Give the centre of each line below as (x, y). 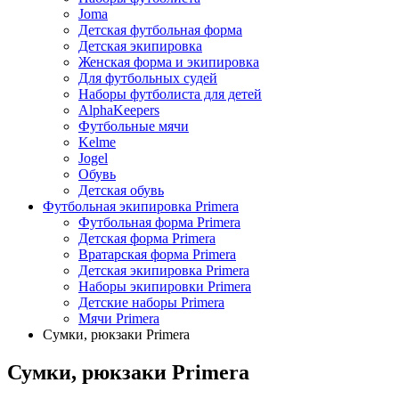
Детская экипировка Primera (164, 270)
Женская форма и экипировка (169, 62)
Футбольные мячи (134, 126)
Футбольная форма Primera (159, 222)
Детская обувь (121, 190)
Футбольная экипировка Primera (141, 206)
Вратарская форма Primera (157, 254)
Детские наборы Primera (151, 302)
